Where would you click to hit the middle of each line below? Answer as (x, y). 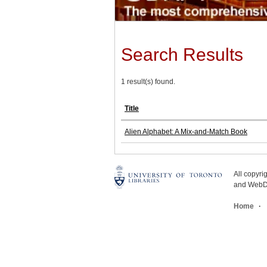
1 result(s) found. (148, 82)
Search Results (182, 55)
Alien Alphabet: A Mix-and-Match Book (186, 132)
